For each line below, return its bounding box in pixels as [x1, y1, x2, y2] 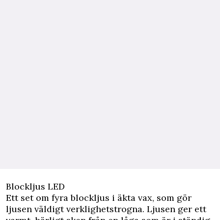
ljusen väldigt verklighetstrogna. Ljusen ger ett [6, 203, 206, 215]
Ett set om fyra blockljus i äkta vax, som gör [6, 192, 192, 204]
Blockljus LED [6, 181, 65, 192]
